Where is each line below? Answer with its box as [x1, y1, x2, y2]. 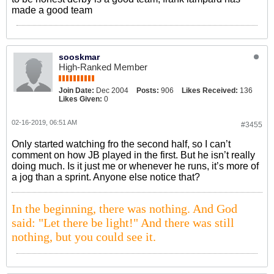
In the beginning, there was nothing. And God [12, 202, 237, 215]
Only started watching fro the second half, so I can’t [12, 139, 231, 149]
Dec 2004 [96, 86, 128, 95]
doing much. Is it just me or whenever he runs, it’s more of [12, 161, 259, 171]
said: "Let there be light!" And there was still [12, 216, 234, 229]
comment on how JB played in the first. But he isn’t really [12, 150, 255, 160]
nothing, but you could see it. [12, 230, 156, 243]
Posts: [136, 86, 159, 95]
